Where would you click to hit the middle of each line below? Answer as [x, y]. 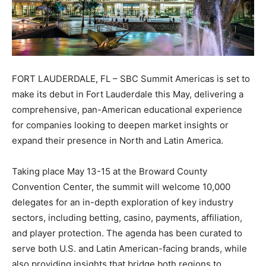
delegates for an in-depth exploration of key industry [123, 202]
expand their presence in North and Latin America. [118, 140]
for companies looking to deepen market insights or [120, 125]
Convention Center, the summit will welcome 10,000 [121, 186]
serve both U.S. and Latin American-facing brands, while [129, 248]
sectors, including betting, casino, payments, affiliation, [127, 217]
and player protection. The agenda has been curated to [127, 233]
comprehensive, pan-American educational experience [127, 109]
